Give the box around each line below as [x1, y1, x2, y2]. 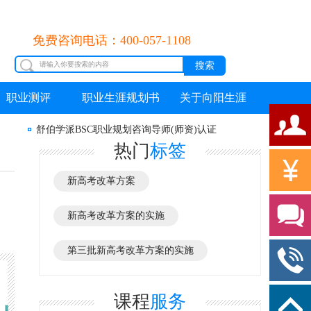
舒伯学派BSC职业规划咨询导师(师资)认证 [36, 124, 217, 135]
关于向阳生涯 [179, 92, 246, 103]
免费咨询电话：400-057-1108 [33, 33, 191, 47]
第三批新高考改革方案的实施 [67, 245, 194, 255]
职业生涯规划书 [81, 92, 160, 103]
